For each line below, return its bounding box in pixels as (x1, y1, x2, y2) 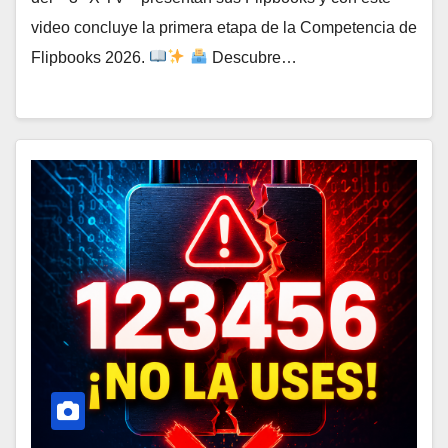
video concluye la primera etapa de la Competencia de (31, 18, 417, 36)
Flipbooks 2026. (31, 48, 149, 66)
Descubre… (207, 48, 297, 66)
